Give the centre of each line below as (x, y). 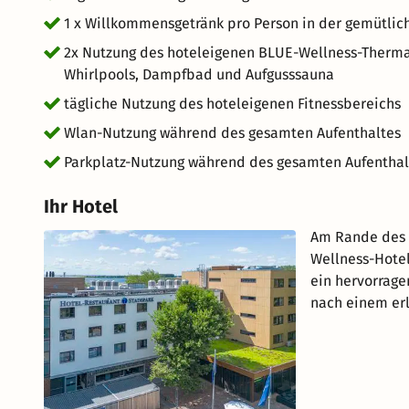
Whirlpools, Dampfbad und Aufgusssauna (199, 74)
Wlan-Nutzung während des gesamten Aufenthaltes (232, 133)
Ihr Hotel (81, 206)
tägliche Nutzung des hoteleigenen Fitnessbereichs (232, 104)
